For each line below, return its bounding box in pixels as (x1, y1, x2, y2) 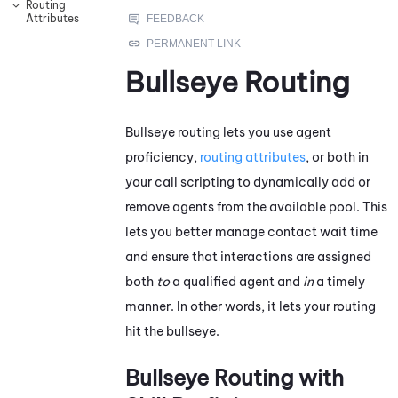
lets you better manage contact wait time (125, 223, 378, 240)
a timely (314, 273, 365, 290)
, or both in (306, 148, 369, 165)
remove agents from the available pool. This (125, 198, 387, 215)
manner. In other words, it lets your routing (125, 298, 376, 314)
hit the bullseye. (125, 322, 219, 339)
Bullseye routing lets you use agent (125, 123, 331, 140)
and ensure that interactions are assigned (125, 248, 371, 265)
